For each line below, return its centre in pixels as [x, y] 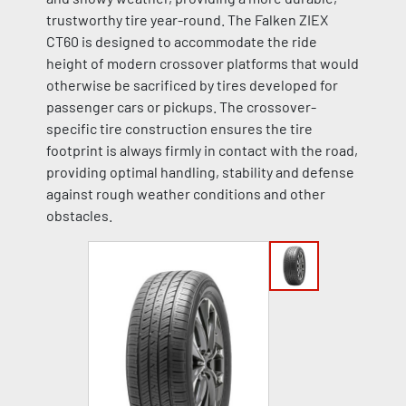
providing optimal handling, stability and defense [200, 172]
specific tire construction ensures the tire [179, 128]
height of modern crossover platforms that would [202, 63]
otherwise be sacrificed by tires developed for [192, 85]
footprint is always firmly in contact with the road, [202, 150]
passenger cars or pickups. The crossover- [181, 106]
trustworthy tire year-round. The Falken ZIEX [187, 19]
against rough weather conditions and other [185, 193]
